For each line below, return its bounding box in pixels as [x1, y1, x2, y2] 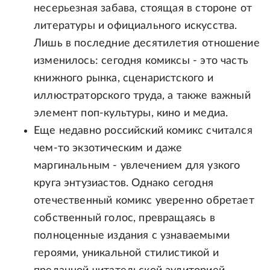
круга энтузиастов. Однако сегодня [34, 178, 213, 189]
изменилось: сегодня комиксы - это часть [34, 55, 249, 67]
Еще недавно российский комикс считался [34, 125, 253, 137]
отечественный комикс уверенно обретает [34, 195, 254, 207]
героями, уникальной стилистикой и [34, 248, 219, 259]
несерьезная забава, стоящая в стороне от [34, 3, 253, 14]
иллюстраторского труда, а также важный [34, 90, 251, 102]
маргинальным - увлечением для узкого [34, 160, 240, 172]
